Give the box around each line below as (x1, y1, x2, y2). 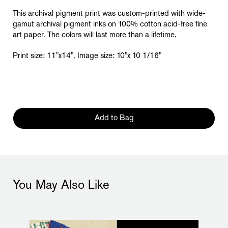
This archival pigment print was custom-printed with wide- (13, 10, 206, 18)
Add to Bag (94, 114, 134, 123)
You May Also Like (13, 180, 109, 192)
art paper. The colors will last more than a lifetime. (13, 31, 177, 40)
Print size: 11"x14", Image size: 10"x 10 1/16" (13, 52, 161, 61)
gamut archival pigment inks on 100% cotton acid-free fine (13, 20, 207, 29)
